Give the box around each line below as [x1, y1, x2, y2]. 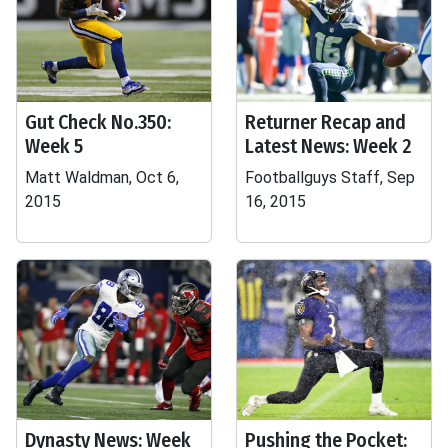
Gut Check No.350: [25, 110, 171, 134]
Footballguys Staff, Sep [245, 168, 415, 187]
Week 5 [25, 134, 83, 158]
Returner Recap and [245, 110, 406, 134]
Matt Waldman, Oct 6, [25, 168, 179, 187]
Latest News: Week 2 [245, 134, 412, 158]
